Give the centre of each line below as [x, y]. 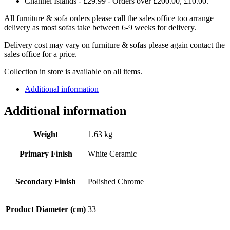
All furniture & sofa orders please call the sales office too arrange [109, 18]
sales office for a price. [41, 54]
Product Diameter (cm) [46, 209]
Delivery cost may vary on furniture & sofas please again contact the [114, 45]
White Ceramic [112, 154]
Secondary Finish [46, 181]
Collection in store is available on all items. [73, 71]
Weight [46, 134]
